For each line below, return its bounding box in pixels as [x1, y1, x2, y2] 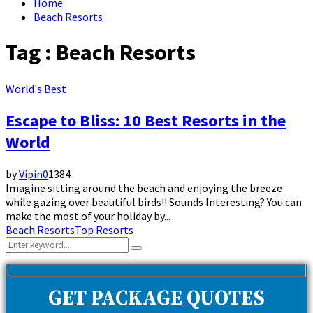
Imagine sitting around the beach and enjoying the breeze [6, 180, 282, 195]
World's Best [6, 81, 66, 96]
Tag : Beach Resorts [6, 38, 196, 67]
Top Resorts [75, 222, 133, 237]
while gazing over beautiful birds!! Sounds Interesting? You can [6, 194, 302, 209]
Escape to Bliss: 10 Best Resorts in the [6, 109, 286, 131]
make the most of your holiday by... [6, 208, 170, 223]
